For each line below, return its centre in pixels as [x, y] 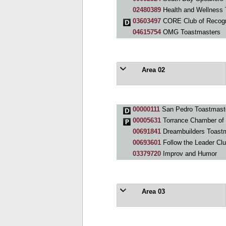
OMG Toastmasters [190, 32]
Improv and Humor [189, 154]
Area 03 [152, 191]
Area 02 [152, 70]
